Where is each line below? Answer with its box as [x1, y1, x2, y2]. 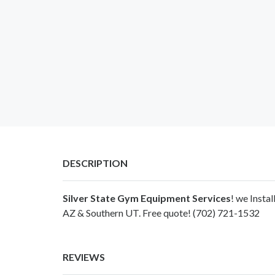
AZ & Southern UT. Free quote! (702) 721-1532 [63, 206, 260, 219]
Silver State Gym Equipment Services [63, 192, 231, 204]
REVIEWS [63, 250, 105, 263]
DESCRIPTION [63, 157, 128, 169]
